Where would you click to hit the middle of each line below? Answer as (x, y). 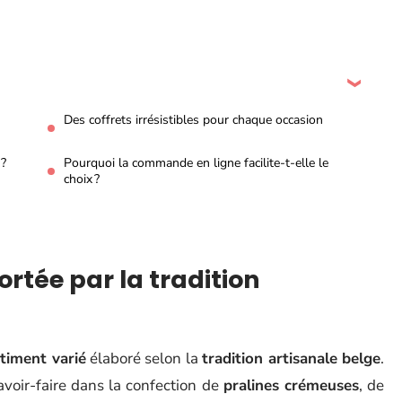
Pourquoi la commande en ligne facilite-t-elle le (196, 163)
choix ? (82, 179)
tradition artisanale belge (292, 358)
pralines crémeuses (291, 385)
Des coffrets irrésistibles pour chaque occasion (193, 120)
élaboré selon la (144, 358)
